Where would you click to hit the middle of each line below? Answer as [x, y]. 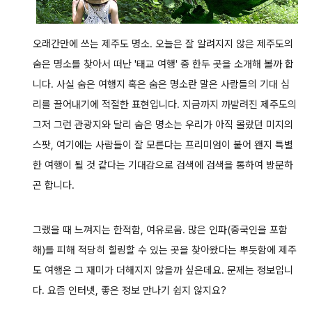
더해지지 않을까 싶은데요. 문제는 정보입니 [204, 271]
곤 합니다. [53, 185]
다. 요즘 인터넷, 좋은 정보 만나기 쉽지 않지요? [129, 291]
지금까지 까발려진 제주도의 [239, 104]
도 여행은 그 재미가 [74, 271]
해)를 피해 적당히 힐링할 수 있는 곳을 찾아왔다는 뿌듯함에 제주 [164, 250]
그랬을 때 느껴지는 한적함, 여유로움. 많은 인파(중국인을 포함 [160, 230]
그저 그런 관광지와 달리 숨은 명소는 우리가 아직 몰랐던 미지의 [163, 124]
